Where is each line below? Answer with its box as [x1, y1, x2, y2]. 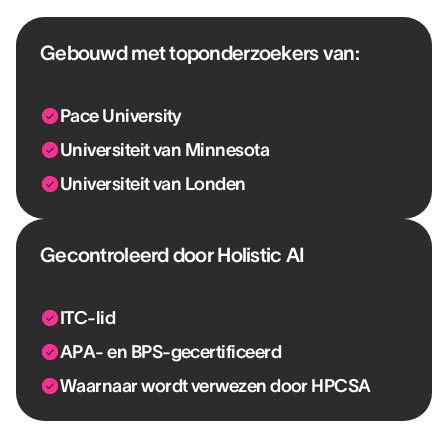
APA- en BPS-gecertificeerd [60, 342, 281, 362]
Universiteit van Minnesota [60, 140, 269, 160]
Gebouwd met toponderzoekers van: [40, 42, 359, 64]
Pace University [60, 106, 182, 126]
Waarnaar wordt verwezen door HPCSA [60, 376, 371, 396]
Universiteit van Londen [60, 174, 246, 194]
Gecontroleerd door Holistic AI [40, 244, 305, 266]
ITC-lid [60, 308, 116, 328]
